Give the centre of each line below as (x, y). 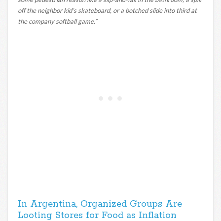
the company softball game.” (57, 21)
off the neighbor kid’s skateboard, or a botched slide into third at (107, 10)
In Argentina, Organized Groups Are (100, 204)
